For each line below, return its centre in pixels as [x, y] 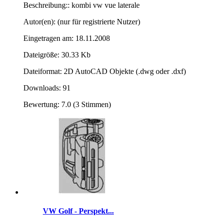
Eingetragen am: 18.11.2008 [67, 38]
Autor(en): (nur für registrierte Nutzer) [82, 22]
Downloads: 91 [47, 88]
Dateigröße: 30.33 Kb [57, 55]
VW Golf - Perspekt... [78, 211]
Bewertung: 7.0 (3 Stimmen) [67, 105]
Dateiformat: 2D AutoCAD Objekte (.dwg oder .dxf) [105, 72]
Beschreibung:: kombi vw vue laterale [82, 5]
